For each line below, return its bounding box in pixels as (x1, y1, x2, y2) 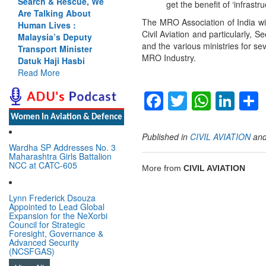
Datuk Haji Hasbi (18, 54, 85, 66)
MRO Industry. (142, 52, 196, 64)
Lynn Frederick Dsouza (9, 191, 96, 204)
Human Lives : (18, 18, 76, 31)
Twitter (187, 87, 243, 115)
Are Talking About (18, 7, 91, 19)
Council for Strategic (9, 218, 85, 230)
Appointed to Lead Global (9, 200, 104, 213)
